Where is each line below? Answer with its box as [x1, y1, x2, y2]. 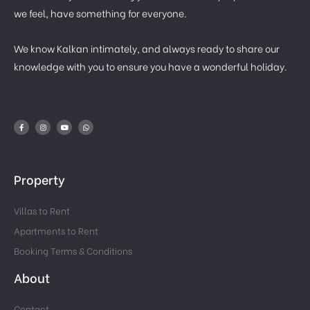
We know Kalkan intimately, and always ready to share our [14, 40, 280, 55]
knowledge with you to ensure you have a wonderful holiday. [14, 58, 287, 73]
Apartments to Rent [14, 224, 98, 237]
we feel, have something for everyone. [14, 6, 187, 21]
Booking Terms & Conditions [14, 244, 132, 257]
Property [14, 170, 65, 189]
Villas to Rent [14, 203, 70, 217]
